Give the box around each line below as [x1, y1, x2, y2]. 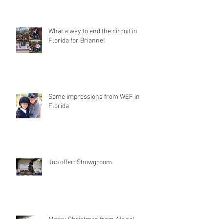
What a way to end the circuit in [48, 27, 137, 36]
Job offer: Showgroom [48, 158, 112, 167]
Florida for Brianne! [48, 37, 105, 45]
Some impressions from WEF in [48, 93, 140, 101]
